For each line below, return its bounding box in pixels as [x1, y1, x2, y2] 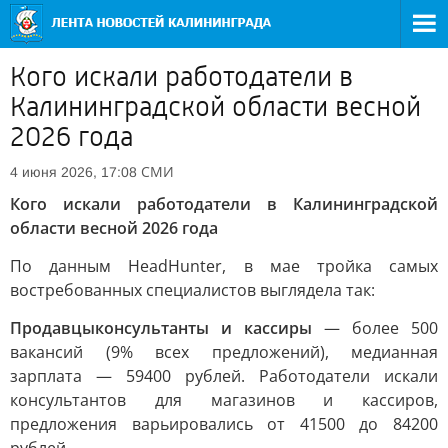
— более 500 [312, 317, 438, 339]
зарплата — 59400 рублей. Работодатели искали [10, 365, 438, 387]
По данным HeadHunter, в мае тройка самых [10, 255, 438, 277]
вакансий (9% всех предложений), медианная [10, 341, 438, 363]
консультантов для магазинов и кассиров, [10, 389, 438, 411]
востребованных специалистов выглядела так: [10, 279, 375, 301]
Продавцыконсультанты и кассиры [10, 317, 312, 339]
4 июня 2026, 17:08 [10, 164, 137, 180]
